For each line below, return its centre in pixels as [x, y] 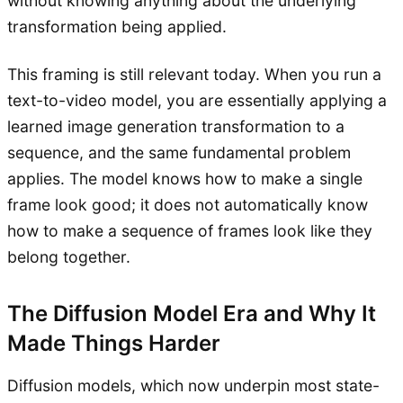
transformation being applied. [117, 26]
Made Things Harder [114, 343]
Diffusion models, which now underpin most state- [193, 385]
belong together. [69, 256]
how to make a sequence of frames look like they [190, 230]
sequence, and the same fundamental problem [179, 152]
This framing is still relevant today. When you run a [194, 74]
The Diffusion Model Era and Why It [192, 313]
